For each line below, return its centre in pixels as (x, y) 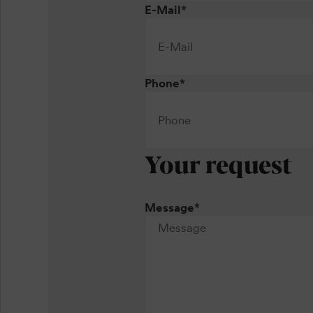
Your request (218, 163)
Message (169, 207)
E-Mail (163, 10)
